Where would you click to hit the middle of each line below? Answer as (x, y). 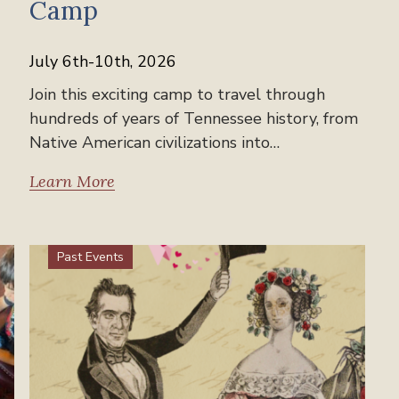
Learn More (73, 181)
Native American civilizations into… (155, 142)
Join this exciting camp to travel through (178, 94)
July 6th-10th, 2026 (103, 61)
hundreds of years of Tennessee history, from (194, 118)
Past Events (91, 256)
